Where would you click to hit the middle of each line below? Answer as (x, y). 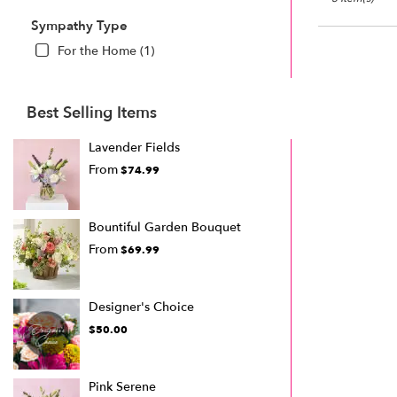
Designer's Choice (141, 307)
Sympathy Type (79, 25)
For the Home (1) (106, 51)
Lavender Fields (134, 147)
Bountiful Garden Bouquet (165, 227)
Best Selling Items (92, 113)
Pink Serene (122, 386)
